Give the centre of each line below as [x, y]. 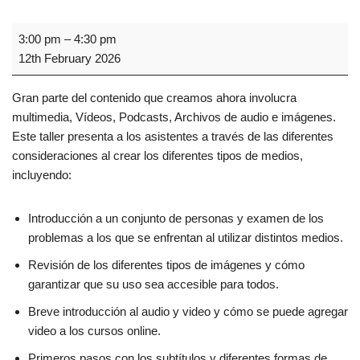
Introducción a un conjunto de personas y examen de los [176, 219]
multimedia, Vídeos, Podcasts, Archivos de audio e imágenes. [174, 117]
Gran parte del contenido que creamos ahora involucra [154, 98]
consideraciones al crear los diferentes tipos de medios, [157, 156]
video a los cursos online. [94, 331]
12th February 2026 [70, 59]
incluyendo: [42, 175]
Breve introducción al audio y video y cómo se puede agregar [188, 312]
